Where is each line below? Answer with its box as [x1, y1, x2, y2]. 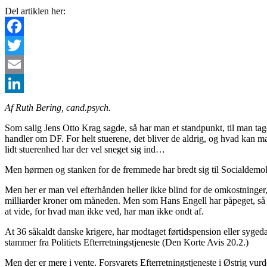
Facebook [5, 39, 42, 50]
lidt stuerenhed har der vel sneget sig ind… [5, 144, 165, 154]
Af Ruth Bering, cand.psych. [5, 102, 111, 113]
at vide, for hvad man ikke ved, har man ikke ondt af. [5, 206, 204, 216]
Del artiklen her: [5, 5, 66, 16]
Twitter [5, 58, 32, 69]
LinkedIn [5, 97, 39, 107]
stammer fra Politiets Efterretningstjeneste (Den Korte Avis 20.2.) [5, 237, 249, 247]
